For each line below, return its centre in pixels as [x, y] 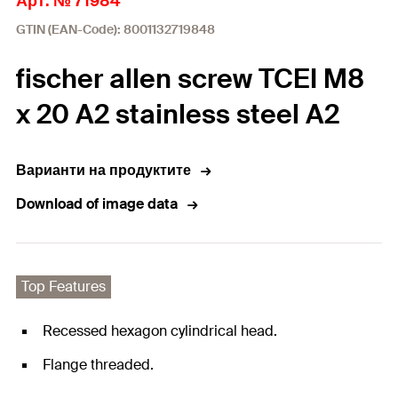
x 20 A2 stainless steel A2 [178, 115]
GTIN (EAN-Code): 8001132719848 [115, 30]
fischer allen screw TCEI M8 [190, 79]
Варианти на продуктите [103, 171]
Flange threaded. [98, 365]
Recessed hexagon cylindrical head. [160, 331]
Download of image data [97, 204]
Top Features [64, 287]
